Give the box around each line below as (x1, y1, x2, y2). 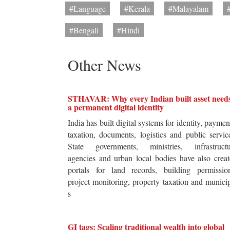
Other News (68, 54, 141, 75)
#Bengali (69, 25, 99, 36)
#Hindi (117, 25, 140, 36)
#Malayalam (168, 3, 208, 14)
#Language (69, 3, 106, 14)
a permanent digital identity (68, 101, 164, 113)
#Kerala (124, 3, 150, 14)
